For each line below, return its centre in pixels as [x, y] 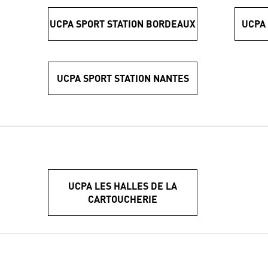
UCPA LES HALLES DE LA [123, 185]
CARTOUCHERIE [123, 199]
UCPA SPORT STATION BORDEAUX [123, 23]
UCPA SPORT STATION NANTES [123, 78]
